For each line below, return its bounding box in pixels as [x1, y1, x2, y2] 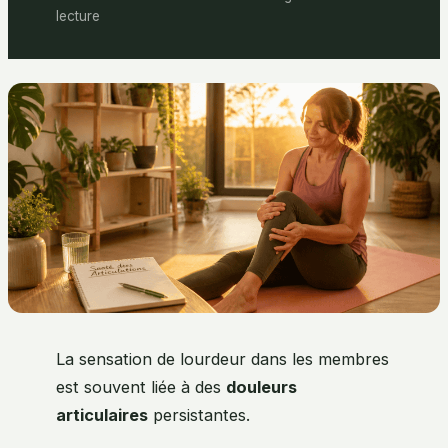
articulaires [56, 405, 148, 426]
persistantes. [148, 405, 250, 426]
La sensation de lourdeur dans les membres [56, 349, 389, 370]
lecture [56, 7, 100, 24]
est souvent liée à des [56, 377, 226, 398]
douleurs [226, 377, 297, 398]
